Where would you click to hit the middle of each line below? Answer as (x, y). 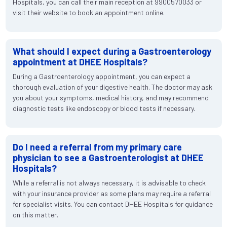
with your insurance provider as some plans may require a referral (111, 194)
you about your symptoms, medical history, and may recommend (110, 98)
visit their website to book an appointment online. (88, 13)
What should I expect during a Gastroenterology (112, 51)
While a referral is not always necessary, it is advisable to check (109, 183)
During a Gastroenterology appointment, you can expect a (101, 77)
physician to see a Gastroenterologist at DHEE (108, 158)
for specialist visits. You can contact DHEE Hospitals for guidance (112, 204)
